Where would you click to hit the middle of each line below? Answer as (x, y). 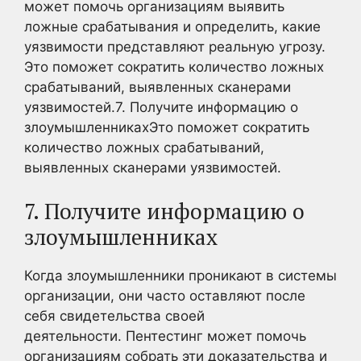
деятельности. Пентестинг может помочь (165, 336)
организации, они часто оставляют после (165, 296)
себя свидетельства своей (114, 316)
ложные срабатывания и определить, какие (172, 26)
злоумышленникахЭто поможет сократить (167, 127)
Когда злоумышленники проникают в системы (180, 276)
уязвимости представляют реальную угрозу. (175, 46)
